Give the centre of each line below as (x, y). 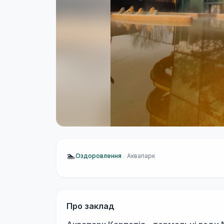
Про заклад (90, 206)
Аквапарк (141, 156)
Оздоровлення (98, 156)
